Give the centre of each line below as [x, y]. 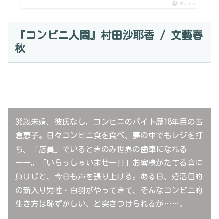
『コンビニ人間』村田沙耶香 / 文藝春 [109, 35]
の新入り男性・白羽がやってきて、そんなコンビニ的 [109, 190]
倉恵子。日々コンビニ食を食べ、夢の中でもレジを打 [109, 136]
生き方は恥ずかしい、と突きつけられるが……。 [101, 204]
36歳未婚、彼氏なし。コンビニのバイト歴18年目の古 [109, 122]
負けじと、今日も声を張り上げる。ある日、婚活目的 [109, 177]
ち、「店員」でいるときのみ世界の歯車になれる [101, 149]
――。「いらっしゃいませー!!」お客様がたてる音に [109, 163]
